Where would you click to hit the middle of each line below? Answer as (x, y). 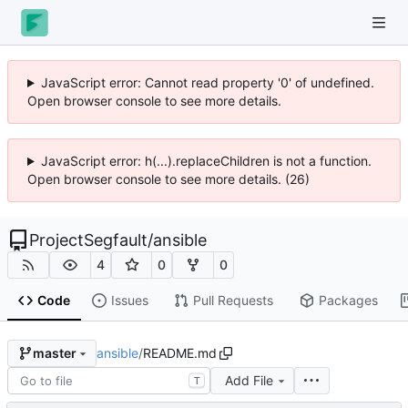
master (54, 353)
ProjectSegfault (88, 240)
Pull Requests (233, 301)
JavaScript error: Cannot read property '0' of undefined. (207, 82)
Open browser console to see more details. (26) (168, 179)
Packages (348, 301)
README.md (179, 352)
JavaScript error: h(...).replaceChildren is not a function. (206, 161)
